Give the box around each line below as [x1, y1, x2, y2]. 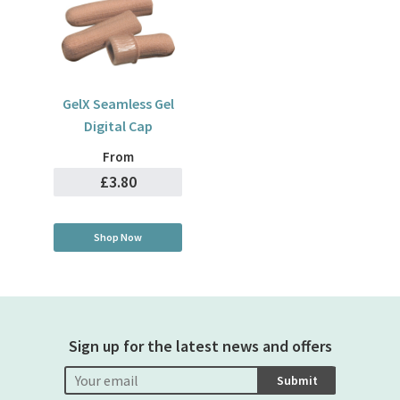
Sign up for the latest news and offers [68, 336, 332, 357]
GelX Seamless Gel [62, 95, 174, 112]
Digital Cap [83, 117, 153, 135]
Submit [277, 372, 318, 388]
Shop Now [94, 230, 142, 244]
